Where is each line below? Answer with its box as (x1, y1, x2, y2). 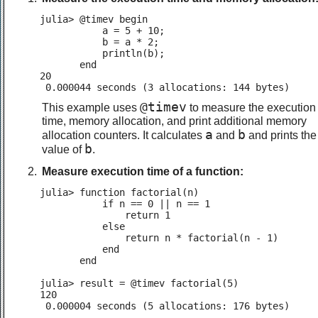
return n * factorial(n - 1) (40, 232, 278, 244)
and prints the (246, 128, 317, 142)
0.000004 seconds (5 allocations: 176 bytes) (40, 300, 290, 312)
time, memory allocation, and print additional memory (42, 114, 307, 128)
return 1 (40, 209, 170, 221)
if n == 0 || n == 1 (40, 198, 210, 210)
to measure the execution (187, 101, 316, 114)
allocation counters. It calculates (42, 128, 205, 142)
